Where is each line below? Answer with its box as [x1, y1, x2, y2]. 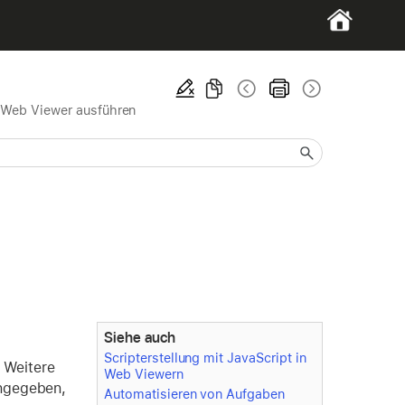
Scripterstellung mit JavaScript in [103, 350, 306, 366]
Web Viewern [103, 366, 184, 382]
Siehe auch [103, 328, 176, 346]
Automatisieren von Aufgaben [103, 386, 285, 402]
